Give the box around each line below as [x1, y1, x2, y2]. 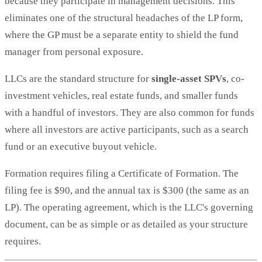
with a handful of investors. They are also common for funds [5, 106, 254, 118]
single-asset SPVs [151, 73, 226, 84]
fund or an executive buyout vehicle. [5, 140, 157, 152]
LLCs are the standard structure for [5, 73, 151, 84]
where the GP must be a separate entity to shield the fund [5, 29, 239, 40]
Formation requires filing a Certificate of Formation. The [5, 167, 239, 179]
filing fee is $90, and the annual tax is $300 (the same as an [5, 184, 249, 196]
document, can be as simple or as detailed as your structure [5, 218, 248, 230]
